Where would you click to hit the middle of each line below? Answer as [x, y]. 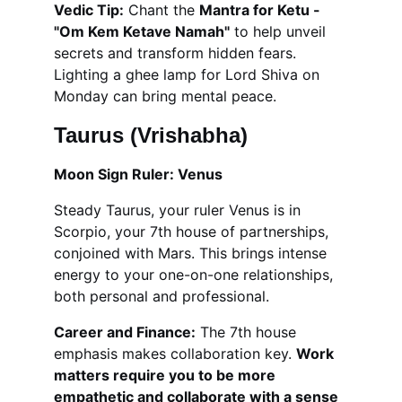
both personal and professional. [162, 296]
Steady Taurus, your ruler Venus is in [179, 210]
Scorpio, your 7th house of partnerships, [193, 232]
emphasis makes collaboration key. [175, 354]
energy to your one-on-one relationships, [196, 275]
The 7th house [248, 332]
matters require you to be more [166, 375]
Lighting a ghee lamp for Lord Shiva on [189, 74]
